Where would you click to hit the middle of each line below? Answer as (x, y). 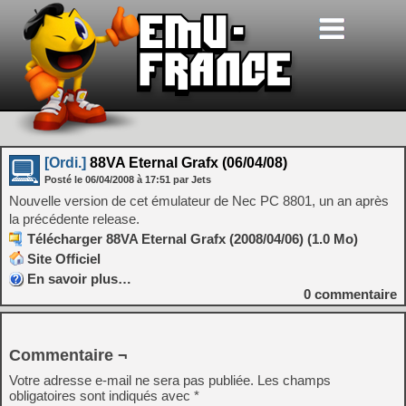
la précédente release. (74, 219)
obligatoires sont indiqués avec (101, 396)
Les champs (294, 380)
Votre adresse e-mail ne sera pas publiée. (131, 380)
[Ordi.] (65, 163)
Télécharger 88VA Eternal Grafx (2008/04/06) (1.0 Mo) (193, 239)
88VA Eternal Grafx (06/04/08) (187, 163)
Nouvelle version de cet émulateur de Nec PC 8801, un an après (199, 201)
